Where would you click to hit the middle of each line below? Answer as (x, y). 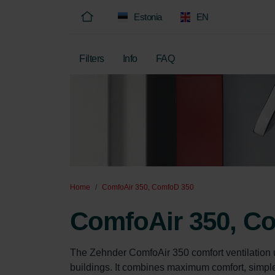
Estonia (148, 17)
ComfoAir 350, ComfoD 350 (148, 187)
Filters (92, 59)
